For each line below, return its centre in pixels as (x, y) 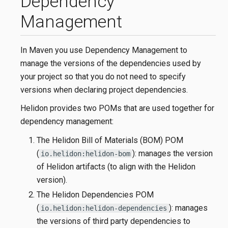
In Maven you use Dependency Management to (104, 50)
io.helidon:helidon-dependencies (104, 208)
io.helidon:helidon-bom (85, 153)
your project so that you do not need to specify (103, 76)
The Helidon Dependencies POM (95, 195)
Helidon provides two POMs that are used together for (117, 108)
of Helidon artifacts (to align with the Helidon (116, 166)
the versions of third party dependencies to (113, 221)
